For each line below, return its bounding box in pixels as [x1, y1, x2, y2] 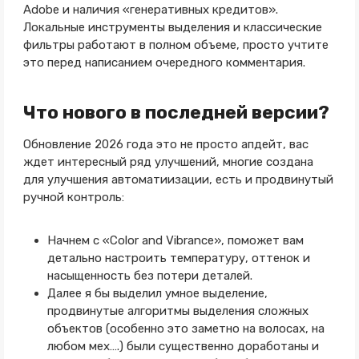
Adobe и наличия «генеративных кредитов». [22, 2, 278, 17]
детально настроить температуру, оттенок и [46, 250, 310, 265]
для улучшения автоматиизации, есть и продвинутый [22, 171, 333, 187]
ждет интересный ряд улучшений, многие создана [22, 154, 313, 169]
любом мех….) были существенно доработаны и [46, 338, 319, 353]
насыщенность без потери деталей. [46, 268, 252, 283]
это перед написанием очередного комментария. [22, 54, 305, 70]
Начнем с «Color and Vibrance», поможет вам [46, 232, 304, 248]
